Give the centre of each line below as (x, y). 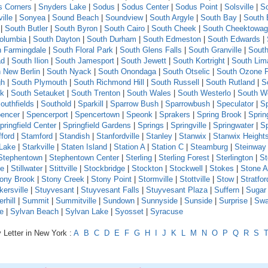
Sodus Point (197, 7)
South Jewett (144, 60)
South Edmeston (172, 39)
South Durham (112, 39)
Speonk (139, 114)
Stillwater (27, 168)
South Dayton (57, 39)
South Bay (219, 17)
